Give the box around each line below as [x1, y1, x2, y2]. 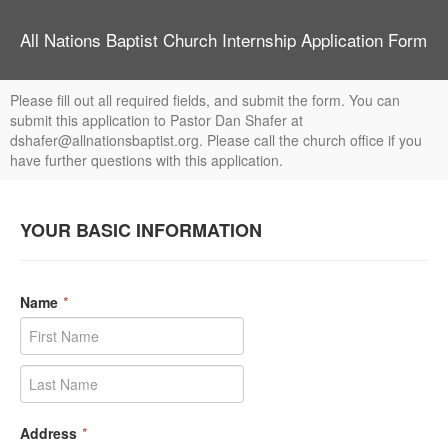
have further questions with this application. [10, 150, 283, 170]
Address [20, 423, 77, 443]
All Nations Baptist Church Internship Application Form [20, 27, 427, 52]
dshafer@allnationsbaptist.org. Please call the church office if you [10, 130, 422, 150]
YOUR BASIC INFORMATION [20, 217, 262, 243]
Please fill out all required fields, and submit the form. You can [10, 90, 400, 110]
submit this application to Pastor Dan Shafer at [10, 110, 303, 130]
